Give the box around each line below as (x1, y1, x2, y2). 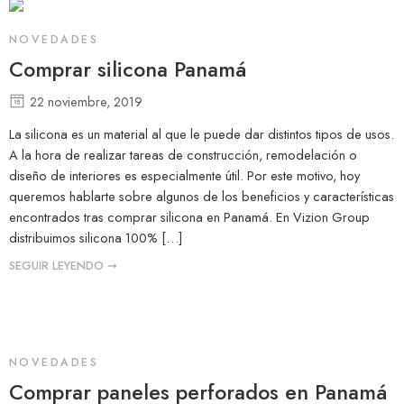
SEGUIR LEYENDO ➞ (9, 257, 117, 275)
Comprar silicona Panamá (9, 53, 246, 85)
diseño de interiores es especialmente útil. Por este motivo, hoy (9, 166, 360, 186)
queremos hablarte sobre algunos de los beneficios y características (9, 187, 394, 207)
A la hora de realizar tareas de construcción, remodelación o (9, 145, 357, 165)
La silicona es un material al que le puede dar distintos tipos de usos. (9, 124, 394, 144)
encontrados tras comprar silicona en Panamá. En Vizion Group (9, 207, 370, 227)
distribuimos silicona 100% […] (9, 228, 182, 248)
